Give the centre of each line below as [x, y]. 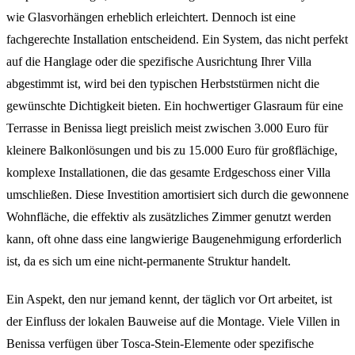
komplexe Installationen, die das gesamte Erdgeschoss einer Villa [168, 172]
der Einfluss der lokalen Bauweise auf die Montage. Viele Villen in [173, 321]
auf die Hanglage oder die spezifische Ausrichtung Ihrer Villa [159, 61]
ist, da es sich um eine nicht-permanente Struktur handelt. [149, 261]
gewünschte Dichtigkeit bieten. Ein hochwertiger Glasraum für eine [175, 105]
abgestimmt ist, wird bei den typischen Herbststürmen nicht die [163, 83]
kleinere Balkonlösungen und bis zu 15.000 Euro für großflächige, [172, 150]
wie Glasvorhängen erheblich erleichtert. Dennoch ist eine [151, 17]
